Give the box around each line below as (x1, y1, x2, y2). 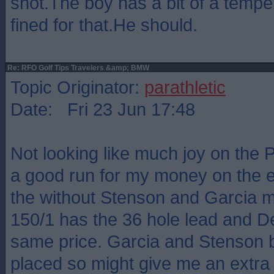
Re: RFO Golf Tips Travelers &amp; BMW (6, 64, 149, 72)
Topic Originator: (10, 77, 144, 97)
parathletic (144, 77, 226, 97)
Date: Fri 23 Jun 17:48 (10, 99, 195, 119)
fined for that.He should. (10, 15, 198, 35)
